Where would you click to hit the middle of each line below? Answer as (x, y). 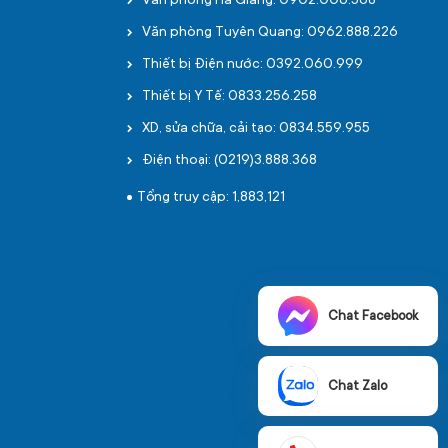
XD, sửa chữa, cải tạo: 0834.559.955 (256, 129)
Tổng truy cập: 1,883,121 (211, 198)
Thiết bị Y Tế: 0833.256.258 (229, 97)
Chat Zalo (357, 386)
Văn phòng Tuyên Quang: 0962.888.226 (270, 33)
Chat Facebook (373, 316)
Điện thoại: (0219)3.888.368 (229, 161)
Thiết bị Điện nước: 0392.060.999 (252, 65)
